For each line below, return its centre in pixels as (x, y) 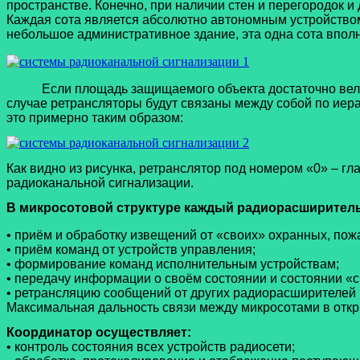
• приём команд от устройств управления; (131, 249)
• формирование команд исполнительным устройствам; (173, 264)
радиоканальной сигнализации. (100, 182)
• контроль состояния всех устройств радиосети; (151, 347)
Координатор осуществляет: (99, 333)
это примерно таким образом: (95, 117)
